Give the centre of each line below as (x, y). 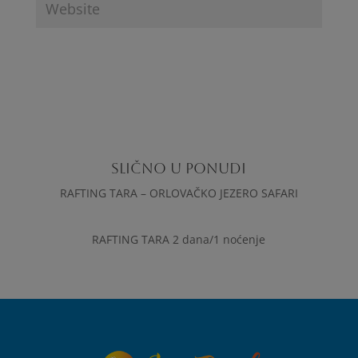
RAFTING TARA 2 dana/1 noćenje (179, 239)
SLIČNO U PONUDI (179, 168)
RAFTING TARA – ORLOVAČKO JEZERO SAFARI (179, 193)
